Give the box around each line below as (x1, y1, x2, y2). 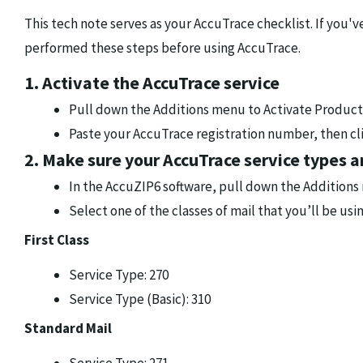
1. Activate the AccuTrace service (24, 71, 280, 95)
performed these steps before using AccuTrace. (24, 39, 301, 58)
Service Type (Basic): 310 (69, 290, 211, 309)
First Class (24, 231, 89, 250)
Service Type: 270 (69, 266, 169, 284)
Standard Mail (24, 319, 112, 338)
